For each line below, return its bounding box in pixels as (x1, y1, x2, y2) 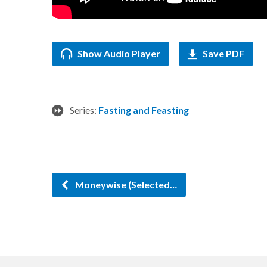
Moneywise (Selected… (73, 179, 177, 190)
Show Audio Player (76, 48, 160, 59)
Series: (70, 104, 98, 116)
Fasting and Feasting (98, 104, 189, 116)
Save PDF (201, 48, 244, 59)
